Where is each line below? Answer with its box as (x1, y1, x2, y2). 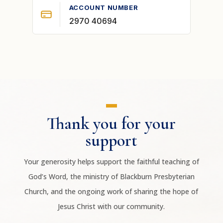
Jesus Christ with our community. (58, 202, 165, 211)
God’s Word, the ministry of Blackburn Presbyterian (28, 172, 195, 181)
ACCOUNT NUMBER (69, 3, 138, 11)
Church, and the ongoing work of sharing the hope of (24, 187, 199, 196)
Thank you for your (47, 113, 176, 134)
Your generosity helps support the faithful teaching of (23, 157, 199, 166)
